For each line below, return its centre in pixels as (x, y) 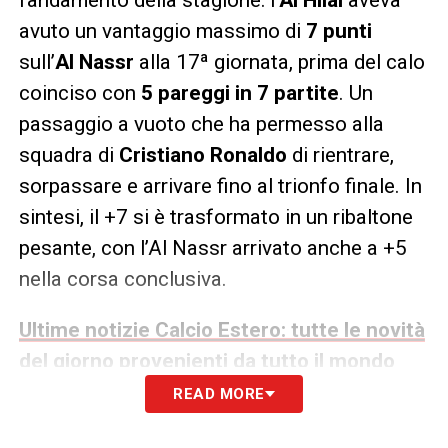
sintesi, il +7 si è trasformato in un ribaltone (215, 216)
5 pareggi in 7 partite (239, 92)
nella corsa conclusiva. (122, 278)
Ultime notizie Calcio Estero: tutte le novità (221, 329)
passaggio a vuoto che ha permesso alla (201, 123)
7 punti (338, 30)
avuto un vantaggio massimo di (162, 30)
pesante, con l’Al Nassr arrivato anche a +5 (212, 247)
